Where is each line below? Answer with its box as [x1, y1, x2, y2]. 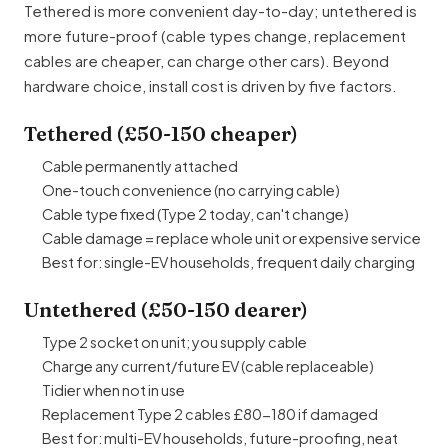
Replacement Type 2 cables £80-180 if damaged [42, 405, 378, 424]
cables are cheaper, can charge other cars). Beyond [24, 51, 389, 71]
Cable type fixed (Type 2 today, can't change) [42, 205, 349, 224]
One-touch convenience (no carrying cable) [42, 181, 340, 200]
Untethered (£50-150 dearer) [24, 297, 308, 323]
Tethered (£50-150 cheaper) [24, 121, 298, 147]
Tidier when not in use [42, 381, 185, 400]
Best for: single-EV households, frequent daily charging [42, 253, 415, 272]
